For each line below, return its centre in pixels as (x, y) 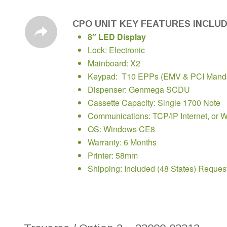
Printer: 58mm (112, 155)
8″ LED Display (117, 36)
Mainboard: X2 (114, 63)
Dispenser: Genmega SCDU (139, 89)
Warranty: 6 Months (122, 142)
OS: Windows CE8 (121, 129)
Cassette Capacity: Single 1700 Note (154, 102)
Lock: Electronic (116, 50)
